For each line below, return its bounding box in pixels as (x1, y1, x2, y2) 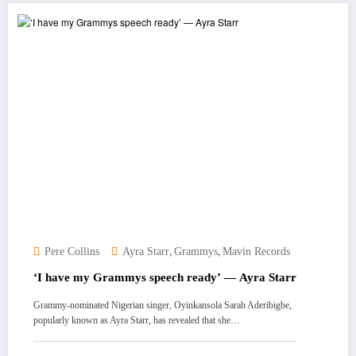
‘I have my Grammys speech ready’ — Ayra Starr (33, 270, 296, 284)
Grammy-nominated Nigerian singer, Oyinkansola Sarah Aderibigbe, (33, 299, 292, 311)
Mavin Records (222, 245, 290, 257)
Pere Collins (44, 245, 99, 257)
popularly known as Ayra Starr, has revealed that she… (33, 314, 240, 326)
